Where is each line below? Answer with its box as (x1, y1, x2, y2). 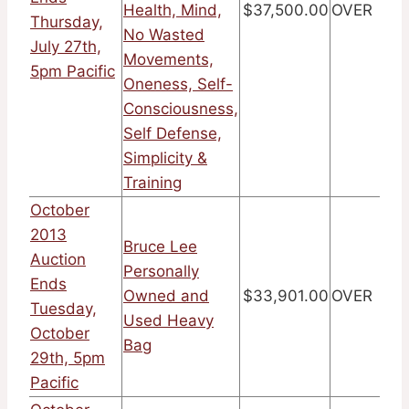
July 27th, (30, 37, 101, 57)
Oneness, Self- (123, 75, 233, 94)
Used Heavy (123, 311, 214, 330)
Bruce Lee (123, 237, 197, 257)
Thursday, (30, 13, 103, 32)
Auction (30, 250, 86, 269)
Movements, (123, 50, 214, 69)
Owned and (123, 287, 209, 306)
